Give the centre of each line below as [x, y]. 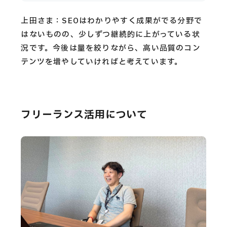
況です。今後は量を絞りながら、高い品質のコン [111, 49]
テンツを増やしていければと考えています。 [102, 62]
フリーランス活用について [84, 115]
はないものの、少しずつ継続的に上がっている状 [110, 35]
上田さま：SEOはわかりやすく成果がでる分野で [111, 21]
